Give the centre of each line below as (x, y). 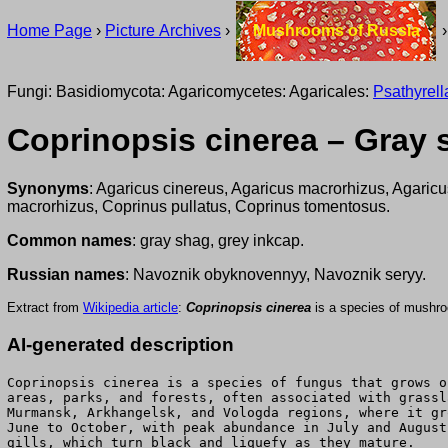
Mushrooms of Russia (336, 30)
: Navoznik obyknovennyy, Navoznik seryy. (275, 275)
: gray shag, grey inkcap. (218, 241)
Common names (69, 241)
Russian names (66, 275)
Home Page (49, 30)
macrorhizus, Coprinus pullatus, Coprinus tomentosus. (198, 207)
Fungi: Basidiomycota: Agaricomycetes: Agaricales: (190, 91)
